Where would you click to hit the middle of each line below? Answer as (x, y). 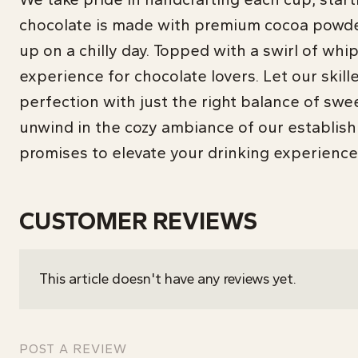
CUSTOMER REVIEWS (138, 221)
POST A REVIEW (73, 349)
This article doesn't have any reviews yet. (168, 279)
